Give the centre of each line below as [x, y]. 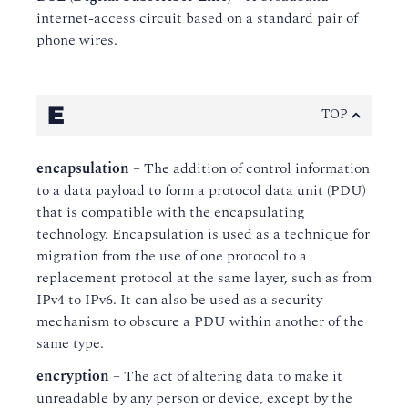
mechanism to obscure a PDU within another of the [200, 321]
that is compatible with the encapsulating [170, 212]
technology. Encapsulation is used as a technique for [203, 234]
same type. [70, 343]
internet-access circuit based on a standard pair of [197, 18]
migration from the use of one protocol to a [172, 256]
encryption [73, 376]
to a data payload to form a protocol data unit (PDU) [201, 190]
